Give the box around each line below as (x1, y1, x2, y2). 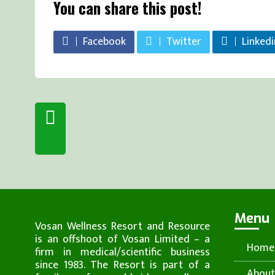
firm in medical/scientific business (35, 243, 210, 261)
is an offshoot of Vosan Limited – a (35, 230, 210, 249)
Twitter (166, 33, 201, 51)
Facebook (83, 33, 126, 51)
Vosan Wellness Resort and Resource (35, 217, 210, 236)
